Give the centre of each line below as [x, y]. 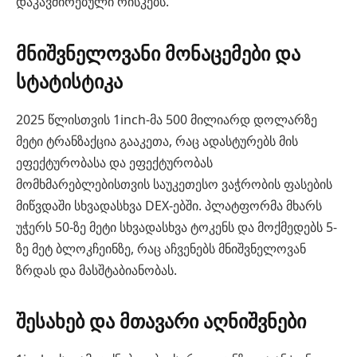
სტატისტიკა [69, 80]
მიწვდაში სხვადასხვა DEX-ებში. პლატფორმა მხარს [169, 205]
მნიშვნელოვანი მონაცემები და [158, 53]
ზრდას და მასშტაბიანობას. [96, 270]
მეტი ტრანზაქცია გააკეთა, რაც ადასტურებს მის [157, 141]
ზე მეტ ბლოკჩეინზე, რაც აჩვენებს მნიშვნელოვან [161, 248]
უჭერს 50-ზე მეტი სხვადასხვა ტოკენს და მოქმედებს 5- [177, 227]
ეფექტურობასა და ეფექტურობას [114, 162]
